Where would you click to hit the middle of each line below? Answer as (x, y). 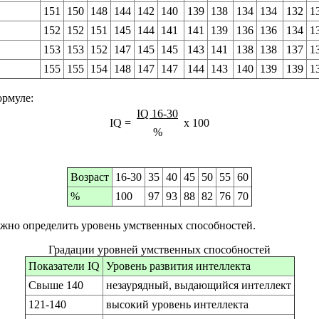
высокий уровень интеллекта (177, 305)
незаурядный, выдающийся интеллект (198, 286)
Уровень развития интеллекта (178, 266)
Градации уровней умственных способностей (159, 250)
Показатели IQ (64, 266)
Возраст (90, 177)
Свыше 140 (56, 286)
